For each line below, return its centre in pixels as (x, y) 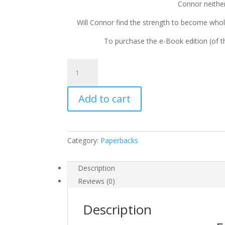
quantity (80, 133)
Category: (84, 140)
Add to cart (105, 99)
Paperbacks (120, 140)
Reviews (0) (97, 181)
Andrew (79, 110)
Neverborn (84, 76)
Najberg (80, 122)
